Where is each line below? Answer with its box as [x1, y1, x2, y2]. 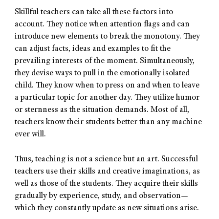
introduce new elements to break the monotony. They [15, 33, 200, 42]
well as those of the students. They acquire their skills [15, 179, 198, 188]
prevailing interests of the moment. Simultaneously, [15, 57, 195, 66]
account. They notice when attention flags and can [15, 21, 190, 29]
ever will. [15, 131, 46, 139]
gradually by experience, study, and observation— [15, 192, 188, 200]
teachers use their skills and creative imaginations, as [15, 167, 200, 176]
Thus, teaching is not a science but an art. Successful [15, 155, 198, 164]
